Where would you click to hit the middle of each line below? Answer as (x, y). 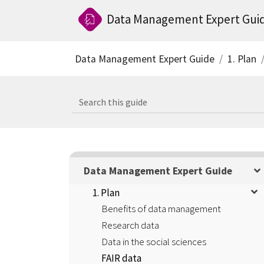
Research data (130, 225)
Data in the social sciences (154, 242)
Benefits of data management (161, 209)
